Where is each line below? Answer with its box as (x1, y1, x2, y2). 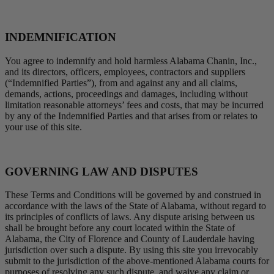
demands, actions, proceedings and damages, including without (5, 89, 248, 100)
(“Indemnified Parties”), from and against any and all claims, (5, 78, 237, 89)
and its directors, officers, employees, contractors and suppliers (5, 67, 245, 78)
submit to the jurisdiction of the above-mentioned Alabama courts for (5, 256, 269, 267)
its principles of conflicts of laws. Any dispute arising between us (5, 212, 254, 223)
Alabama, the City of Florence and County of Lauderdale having (5, 234, 254, 245)
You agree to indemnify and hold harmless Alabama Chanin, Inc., (5, 56, 257, 67)
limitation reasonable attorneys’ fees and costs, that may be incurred (5, 100, 264, 111)
